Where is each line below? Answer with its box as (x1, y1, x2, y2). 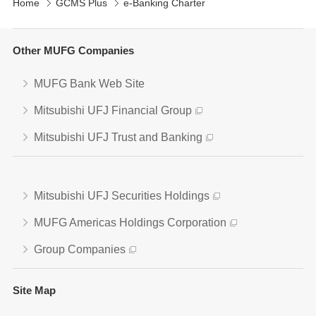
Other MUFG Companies (13, 44, 134, 56)
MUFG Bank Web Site (34, 78, 145, 90)
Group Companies (34, 243, 126, 255)
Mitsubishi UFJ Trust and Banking (34, 131, 202, 143)
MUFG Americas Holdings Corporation (34, 217, 226, 229)
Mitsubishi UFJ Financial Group (34, 104, 192, 116)
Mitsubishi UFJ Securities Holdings (34, 190, 209, 202)
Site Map (13, 284, 56, 296)
